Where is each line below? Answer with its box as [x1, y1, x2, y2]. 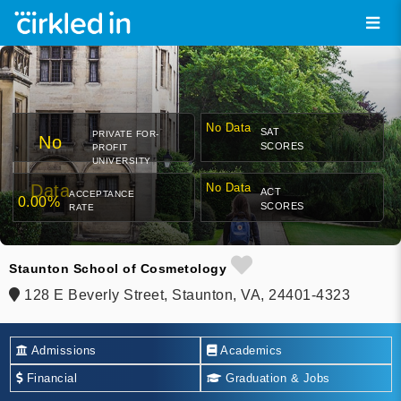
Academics [217, 343, 283, 357]
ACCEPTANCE [69, 189, 134, 200]
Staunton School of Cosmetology [9, 261, 226, 277]
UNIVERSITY [91, 156, 151, 166]
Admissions [28, 343, 97, 357]
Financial [22, 371, 77, 385]
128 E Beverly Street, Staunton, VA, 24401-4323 [20, 287, 350, 303]
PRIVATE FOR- [91, 129, 159, 140]
